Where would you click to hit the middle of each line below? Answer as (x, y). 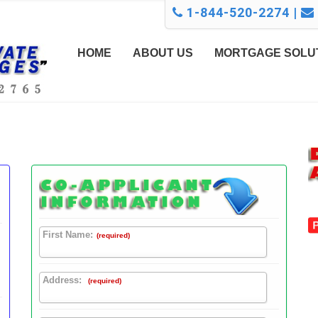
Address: (64, 280)
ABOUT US (163, 53)
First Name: (68, 235)
